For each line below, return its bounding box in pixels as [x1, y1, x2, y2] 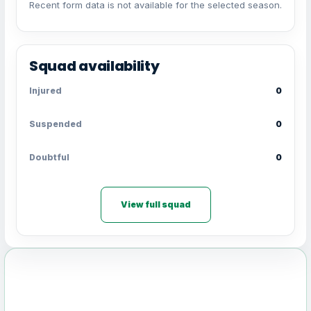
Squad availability [29, 56, 160, 76]
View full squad [120, 199, 191, 210]
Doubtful [29, 152, 69, 163]
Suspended [29, 119, 82, 130]
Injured [29, 85, 62, 96]
